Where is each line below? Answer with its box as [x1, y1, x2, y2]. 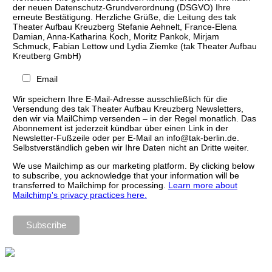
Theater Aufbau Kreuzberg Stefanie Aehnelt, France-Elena [12, 21, 237, 32]
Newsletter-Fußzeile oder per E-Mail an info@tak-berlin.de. [12, 132, 239, 143]
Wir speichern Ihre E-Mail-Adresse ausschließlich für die [12, 93, 228, 104]
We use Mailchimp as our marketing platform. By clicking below [12, 160, 254, 171]
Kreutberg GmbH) [12, 50, 81, 61]
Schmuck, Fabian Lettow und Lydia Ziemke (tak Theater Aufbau [12, 41, 257, 51]
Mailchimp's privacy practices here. [12, 189, 147, 200]
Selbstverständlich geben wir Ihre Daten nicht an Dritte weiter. [12, 142, 249, 152]
